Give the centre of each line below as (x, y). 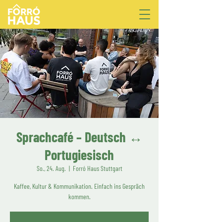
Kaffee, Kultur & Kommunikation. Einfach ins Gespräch (79, 186)
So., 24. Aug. (51, 168)
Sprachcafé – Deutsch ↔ (79, 137)
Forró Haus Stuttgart (97, 168)
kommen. (79, 196)
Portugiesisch (79, 155)
